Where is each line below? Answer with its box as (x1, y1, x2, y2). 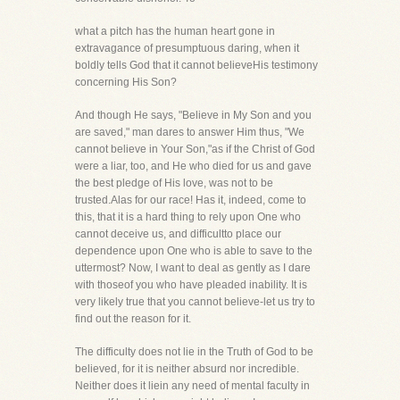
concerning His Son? (75, 76, 177, 88)
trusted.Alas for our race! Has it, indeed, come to (75, 194, 306, 206)
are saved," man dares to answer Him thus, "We (75, 126, 304, 138)
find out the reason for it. (75, 312, 191, 325)
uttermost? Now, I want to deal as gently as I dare (75, 262, 311, 274)
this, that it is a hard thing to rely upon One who (75, 211, 301, 223)
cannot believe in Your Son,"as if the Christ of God (75, 143, 315, 155)
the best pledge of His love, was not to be (75, 177, 273, 189)
